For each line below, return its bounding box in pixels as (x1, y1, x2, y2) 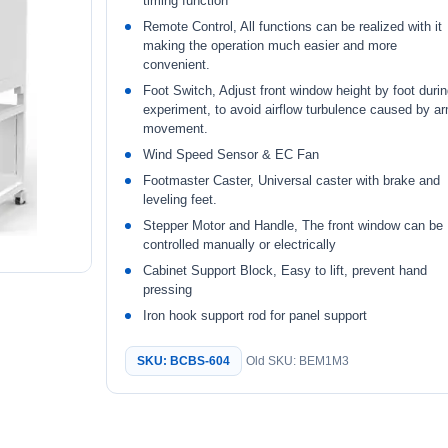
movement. (143, 121, 209, 136)
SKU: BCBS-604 (137, 354, 231, 368)
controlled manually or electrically (143, 237, 337, 252)
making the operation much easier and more (143, 38, 398, 53)
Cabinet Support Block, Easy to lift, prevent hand (143, 263, 428, 278)
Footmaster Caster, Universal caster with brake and (143, 173, 441, 188)
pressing (143, 282, 193, 297)
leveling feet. (143, 192, 218, 207)
